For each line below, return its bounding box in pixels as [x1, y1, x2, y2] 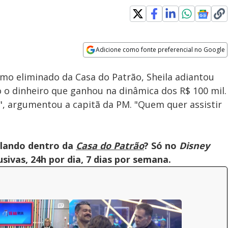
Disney [179, 139, 210, 152]
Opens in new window [83, 58, 166, 69]
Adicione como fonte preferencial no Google [96, 45, 225, 54]
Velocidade [113, 52, 138, 60]
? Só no [144, 139, 179, 152]
